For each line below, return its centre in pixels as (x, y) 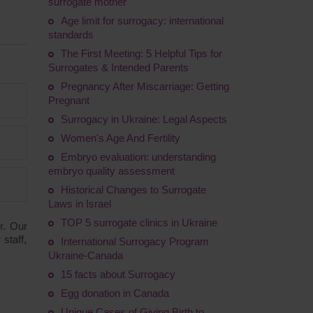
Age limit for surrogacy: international (142, 21)
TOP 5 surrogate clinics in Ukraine (139, 223)
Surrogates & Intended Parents (118, 67)
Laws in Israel (79, 204)
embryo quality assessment (111, 171)
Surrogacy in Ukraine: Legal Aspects (144, 119)
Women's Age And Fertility (120, 138)
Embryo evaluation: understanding (138, 157)
